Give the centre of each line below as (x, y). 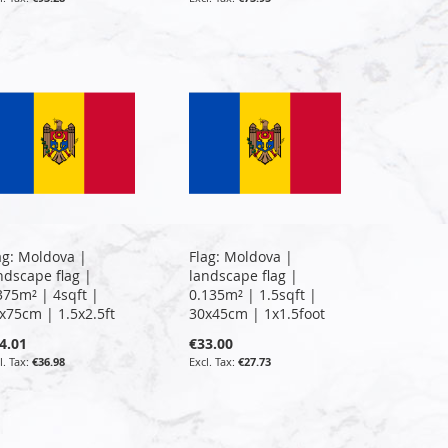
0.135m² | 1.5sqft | (253, 294)
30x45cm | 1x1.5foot (257, 313)
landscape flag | (244, 275)
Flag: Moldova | (241, 256)
